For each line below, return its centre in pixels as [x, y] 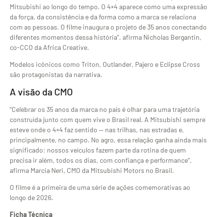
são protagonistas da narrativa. [56, 75]
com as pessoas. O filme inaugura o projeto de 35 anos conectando [108, 27]
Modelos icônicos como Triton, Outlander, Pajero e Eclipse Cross [105, 64]
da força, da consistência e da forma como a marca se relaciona [103, 16]
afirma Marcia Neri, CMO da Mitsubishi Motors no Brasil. [92, 170]
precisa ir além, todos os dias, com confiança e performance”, [101, 160]
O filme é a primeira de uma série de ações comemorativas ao [100, 187]
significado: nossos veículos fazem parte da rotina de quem [98, 150]
